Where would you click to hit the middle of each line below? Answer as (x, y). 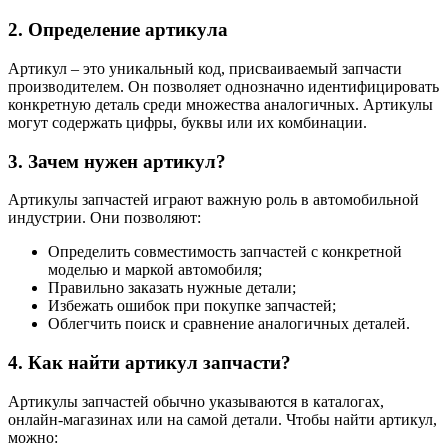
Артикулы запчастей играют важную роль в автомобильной (213, 200)
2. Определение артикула (118, 30)
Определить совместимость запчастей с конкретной (225, 252)
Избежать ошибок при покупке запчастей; (192, 306)
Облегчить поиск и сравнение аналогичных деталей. (229, 324)
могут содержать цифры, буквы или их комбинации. (187, 123)
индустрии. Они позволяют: (104, 218)
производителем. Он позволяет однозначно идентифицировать (223, 87)
